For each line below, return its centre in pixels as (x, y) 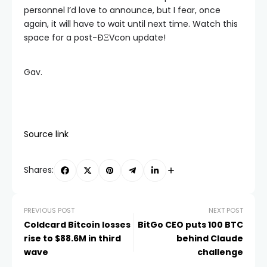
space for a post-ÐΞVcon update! (95, 38)
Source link (46, 134)
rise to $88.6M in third (72, 238)
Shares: (39, 170)
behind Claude (210, 238)
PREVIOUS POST (49, 210)
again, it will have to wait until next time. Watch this (131, 24)
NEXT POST (226, 210)
